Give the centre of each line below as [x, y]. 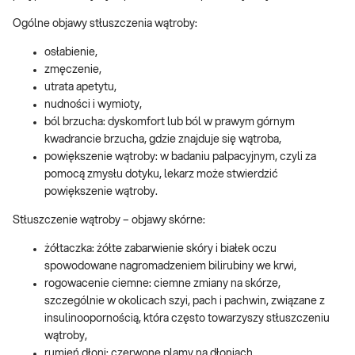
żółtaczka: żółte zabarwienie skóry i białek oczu [160, 249]
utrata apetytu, [80, 88]
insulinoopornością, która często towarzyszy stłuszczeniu [187, 319]
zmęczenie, [73, 70]
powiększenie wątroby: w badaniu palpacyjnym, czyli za [180, 157]
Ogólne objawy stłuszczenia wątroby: [105, 24]
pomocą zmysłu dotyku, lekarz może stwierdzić [161, 175]
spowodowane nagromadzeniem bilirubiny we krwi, [170, 267]
